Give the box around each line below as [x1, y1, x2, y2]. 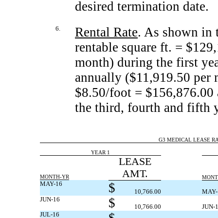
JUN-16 [40, 196, 60, 203]
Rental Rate [75, 25, 138, 39]
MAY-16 [40, 180, 62, 187]
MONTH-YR [40, 174, 69, 180]
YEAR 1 [91, 150, 110, 155]
